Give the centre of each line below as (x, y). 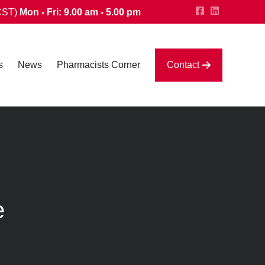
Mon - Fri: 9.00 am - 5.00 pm (80, 12)
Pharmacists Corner (98, 65)
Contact (183, 65)
